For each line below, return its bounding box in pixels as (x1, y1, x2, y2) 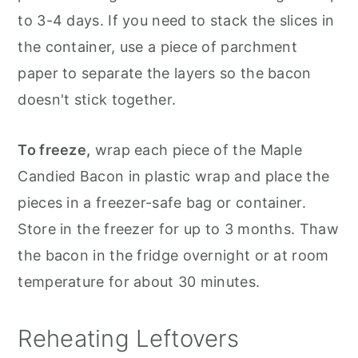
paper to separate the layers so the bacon (18, 64, 312, 82)
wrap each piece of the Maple (90, 141, 303, 158)
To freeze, (18, 141, 91, 158)
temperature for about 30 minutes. (18, 272, 261, 290)
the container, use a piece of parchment (18, 38, 298, 55)
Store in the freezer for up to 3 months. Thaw (18, 220, 339, 237)
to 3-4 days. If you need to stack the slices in (18, 11, 335, 29)
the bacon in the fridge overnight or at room (18, 246, 329, 264)
